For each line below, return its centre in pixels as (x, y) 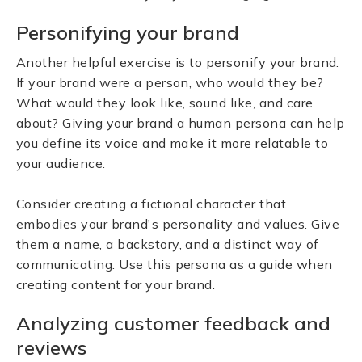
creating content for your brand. (116, 284)
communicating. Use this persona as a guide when (175, 264)
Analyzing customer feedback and (173, 323)
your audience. (61, 163)
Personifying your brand (128, 32)
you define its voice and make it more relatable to (173, 143)
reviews (52, 347)
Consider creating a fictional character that (152, 204)
